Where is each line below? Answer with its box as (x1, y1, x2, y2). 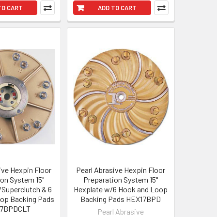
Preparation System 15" (83, 175, 158, 185)
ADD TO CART (97, 4, 137, 12)
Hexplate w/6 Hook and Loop (74, 185, 168, 194)
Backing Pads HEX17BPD (80, 194, 161, 204)
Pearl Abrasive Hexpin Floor (76, 165, 166, 175)
